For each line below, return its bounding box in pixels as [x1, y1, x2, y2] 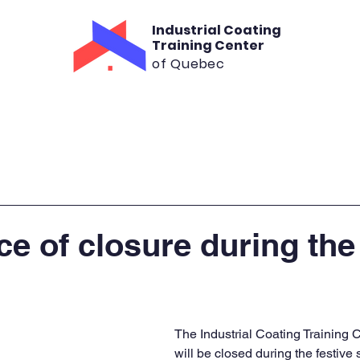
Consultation [90, 102, 173, 121]
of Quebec [151, 55, 226, 73]
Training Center [151, 36, 267, 55]
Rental [229, 102, 270, 121]
